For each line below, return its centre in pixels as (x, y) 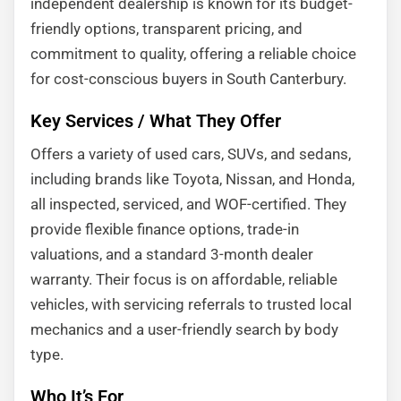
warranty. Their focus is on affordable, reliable (184, 279)
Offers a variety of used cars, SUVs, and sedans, (191, 154)
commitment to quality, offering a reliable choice (193, 54)
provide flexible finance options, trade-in (165, 229)
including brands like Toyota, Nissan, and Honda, (192, 179)
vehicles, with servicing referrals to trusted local (191, 304)
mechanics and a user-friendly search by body (184, 329)
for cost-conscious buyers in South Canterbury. (188, 79)
